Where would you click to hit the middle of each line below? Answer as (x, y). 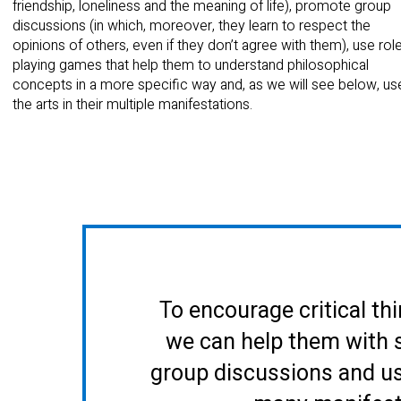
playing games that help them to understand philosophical (191, 65)
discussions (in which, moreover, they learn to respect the (192, 26)
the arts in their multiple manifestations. (132, 104)
